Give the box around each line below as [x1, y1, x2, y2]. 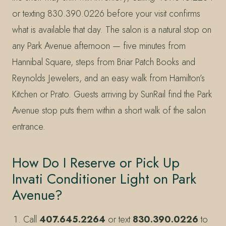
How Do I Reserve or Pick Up [12, 152, 180, 173]
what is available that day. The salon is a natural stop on [12, 23, 211, 36]
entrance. [12, 120, 45, 133]
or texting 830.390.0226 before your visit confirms [12, 7, 200, 20]
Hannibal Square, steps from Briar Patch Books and [12, 55, 195, 69]
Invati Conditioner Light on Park [12, 168, 196, 189]
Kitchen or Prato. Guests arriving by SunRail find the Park [12, 87, 212, 101]
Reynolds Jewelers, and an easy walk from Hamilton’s [12, 71, 205, 85]
